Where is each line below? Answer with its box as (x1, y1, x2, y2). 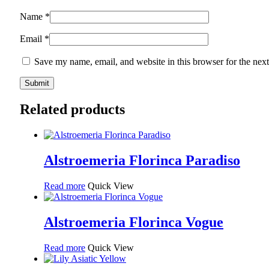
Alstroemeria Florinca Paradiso (44, 153, 240, 169)
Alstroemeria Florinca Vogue (44, 214, 223, 230)
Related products (20, 101, 125, 118)
